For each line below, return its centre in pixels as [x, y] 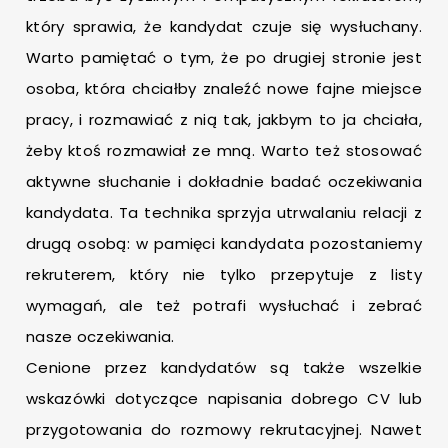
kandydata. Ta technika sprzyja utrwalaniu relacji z [224, 213]
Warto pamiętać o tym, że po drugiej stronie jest [224, 58]
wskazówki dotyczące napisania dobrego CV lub [224, 399]
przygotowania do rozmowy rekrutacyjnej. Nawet [224, 430]
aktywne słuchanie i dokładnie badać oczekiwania [224, 182]
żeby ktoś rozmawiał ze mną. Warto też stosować [224, 151]
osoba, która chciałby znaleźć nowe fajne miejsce [224, 89]
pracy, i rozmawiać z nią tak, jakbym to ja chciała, [224, 120]
